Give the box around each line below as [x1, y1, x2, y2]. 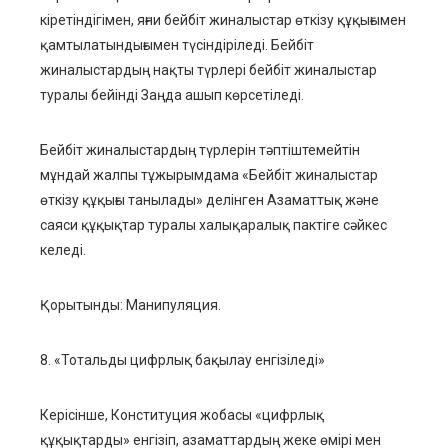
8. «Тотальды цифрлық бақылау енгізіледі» [40, 352, 325, 369]
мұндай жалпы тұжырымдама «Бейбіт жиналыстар [40, 167, 378, 184]
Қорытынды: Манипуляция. [40, 297, 221, 314]
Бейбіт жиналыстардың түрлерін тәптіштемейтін [40, 142, 360, 159]
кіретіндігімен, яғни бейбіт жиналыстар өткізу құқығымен [40, 12, 406, 29]
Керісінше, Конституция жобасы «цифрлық [40, 407, 324, 424]
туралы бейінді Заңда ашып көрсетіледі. [40, 87, 304, 104]
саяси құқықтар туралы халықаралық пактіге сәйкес [40, 217, 387, 234]
